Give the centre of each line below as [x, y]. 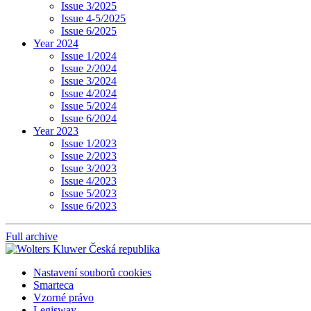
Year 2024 [56, 43]
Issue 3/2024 [89, 81]
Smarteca [53, 285]
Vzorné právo [64, 297]
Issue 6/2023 [89, 205]
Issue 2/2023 [89, 155]
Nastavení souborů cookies [92, 272]
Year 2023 [56, 131]
